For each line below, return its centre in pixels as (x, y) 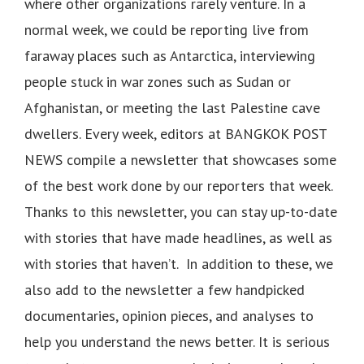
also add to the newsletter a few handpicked (165, 289)
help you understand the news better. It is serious (177, 341)
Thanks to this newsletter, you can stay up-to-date (181, 211)
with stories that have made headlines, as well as (178, 237)
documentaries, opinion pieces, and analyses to (169, 315)
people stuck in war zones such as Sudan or (158, 81)
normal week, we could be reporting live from (167, 29)
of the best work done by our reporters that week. (178, 185)
